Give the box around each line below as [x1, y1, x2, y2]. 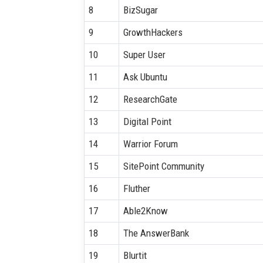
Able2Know [123, 204, 168, 217]
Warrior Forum [123, 137, 178, 150]
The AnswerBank [123, 227, 189, 239]
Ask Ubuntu [123, 70, 167, 83]
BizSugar [123, 4, 158, 16]
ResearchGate [123, 93, 177, 105]
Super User [123, 48, 166, 60]
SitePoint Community [123, 160, 204, 172]
